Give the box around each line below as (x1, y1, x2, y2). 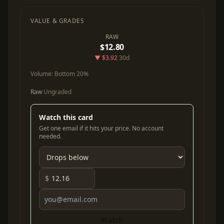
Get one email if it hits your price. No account (39, 124, 163, 132)
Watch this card (39, 112, 93, 122)
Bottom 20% (54, 69, 88, 78)
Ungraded (42, 87, 71, 96)
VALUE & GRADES (30, 16, 84, 25)
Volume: (30, 69, 54, 78)
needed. (39, 132, 61, 140)
